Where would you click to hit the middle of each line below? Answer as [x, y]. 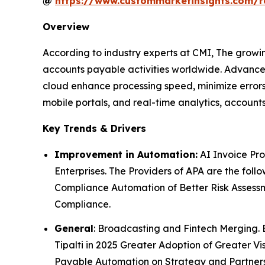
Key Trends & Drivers [94, 128]
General [74, 229]
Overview [66, 26]
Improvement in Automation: [126, 154]
